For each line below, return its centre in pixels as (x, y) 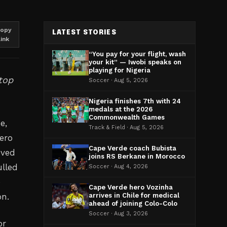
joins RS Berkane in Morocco (137, 156)
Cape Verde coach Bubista (133, 148)
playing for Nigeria (120, 70)
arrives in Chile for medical (134, 195)
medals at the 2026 (121, 109)
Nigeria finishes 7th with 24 (135, 101)
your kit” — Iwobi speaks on (135, 62)
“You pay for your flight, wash (137, 54)
